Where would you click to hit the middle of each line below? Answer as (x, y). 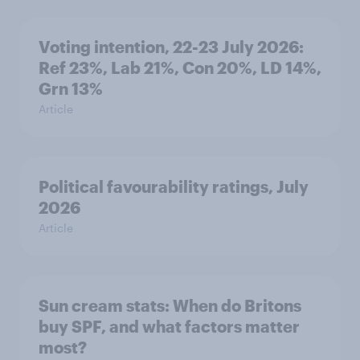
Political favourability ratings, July (174, 186)
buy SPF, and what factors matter (169, 326)
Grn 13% (71, 88)
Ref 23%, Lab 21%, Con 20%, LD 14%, (180, 67)
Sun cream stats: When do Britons (170, 305)
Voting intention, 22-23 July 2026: (171, 47)
